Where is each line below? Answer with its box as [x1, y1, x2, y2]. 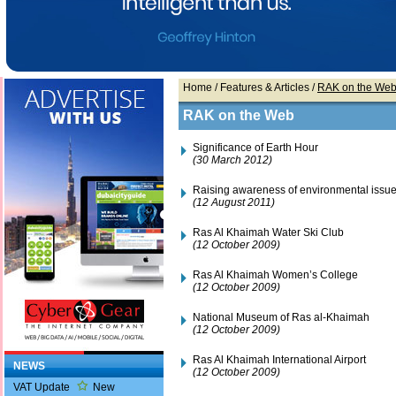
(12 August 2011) [193, 195, 275, 209]
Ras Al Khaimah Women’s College [193, 268, 358, 281]
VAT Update [13, 380, 72, 393]
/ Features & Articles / [212, 80, 317, 94]
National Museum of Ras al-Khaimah [193, 310, 369, 324]
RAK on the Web [183, 107, 294, 123]
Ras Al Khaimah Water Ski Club [193, 225, 344, 239]
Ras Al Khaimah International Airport [193, 353, 366, 366]
